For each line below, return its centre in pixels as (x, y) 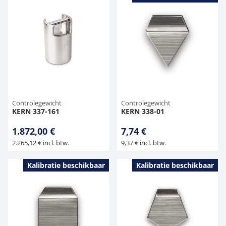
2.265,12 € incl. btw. (41, 143)
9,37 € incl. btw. (144, 143)
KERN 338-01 (143, 111)
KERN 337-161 (36, 111)
